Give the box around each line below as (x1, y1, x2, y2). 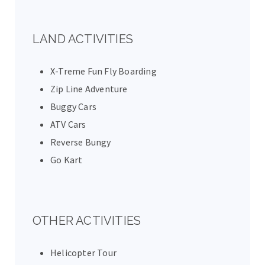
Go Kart (50, 154, 83, 166)
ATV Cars (50, 118, 86, 130)
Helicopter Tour (50, 247, 117, 258)
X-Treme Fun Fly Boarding (50, 65, 157, 77)
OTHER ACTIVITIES (33, 214, 141, 228)
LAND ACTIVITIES (33, 32, 133, 46)
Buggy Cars (50, 101, 96, 112)
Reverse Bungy (50, 136, 111, 148)
